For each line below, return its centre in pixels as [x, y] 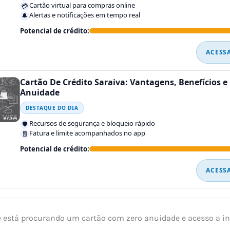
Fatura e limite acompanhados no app [87, 133]
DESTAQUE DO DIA [52, 108]
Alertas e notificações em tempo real [85, 15]
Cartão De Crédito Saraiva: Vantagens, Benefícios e [124, 82]
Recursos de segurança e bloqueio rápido [92, 123]
